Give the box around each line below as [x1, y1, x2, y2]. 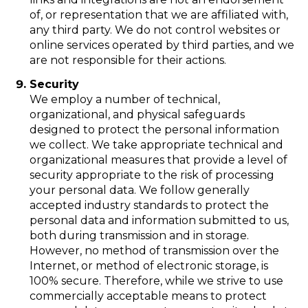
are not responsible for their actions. [29, 53, 226, 67]
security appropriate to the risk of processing [29, 168, 274, 182]
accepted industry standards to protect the [29, 199, 269, 212]
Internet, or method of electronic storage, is [29, 259, 268, 273]
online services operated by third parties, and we [29, 38, 294, 52]
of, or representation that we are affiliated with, [29, 8, 288, 21]
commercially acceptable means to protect [29, 289, 267, 303]
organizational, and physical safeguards [29, 108, 245, 122]
